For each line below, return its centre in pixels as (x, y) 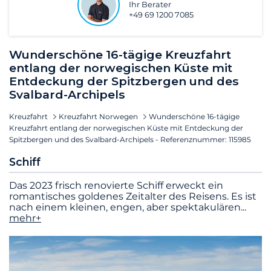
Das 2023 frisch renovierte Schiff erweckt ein (116, 185)
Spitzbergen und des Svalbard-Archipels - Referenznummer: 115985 (130, 139)
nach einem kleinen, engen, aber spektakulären (125, 207)
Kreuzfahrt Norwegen (98, 116)
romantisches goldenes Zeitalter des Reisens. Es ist (133, 196)
